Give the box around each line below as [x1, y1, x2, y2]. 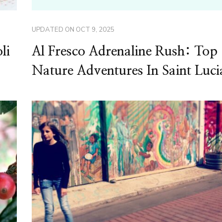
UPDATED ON [31, 25, 76, 34]
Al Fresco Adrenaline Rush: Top [31, 45, 218, 58]
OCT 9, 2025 [75, 25, 114, 34]
